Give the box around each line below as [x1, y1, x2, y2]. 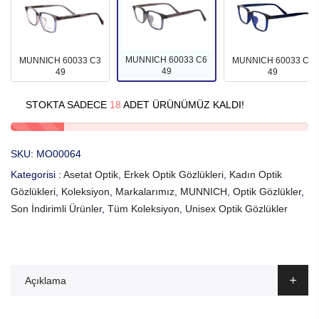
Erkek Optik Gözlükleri [124, 168, 224, 180]
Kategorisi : [11, 168, 63, 180]
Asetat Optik [63, 168, 118, 180]
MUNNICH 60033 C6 [125, 55, 208, 66]
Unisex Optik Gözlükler [185, 202, 288, 214]
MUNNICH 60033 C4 [231, 55, 314, 66]
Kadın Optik [229, 168, 282, 180]
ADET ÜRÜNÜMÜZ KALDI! [121, 99, 244, 111]
